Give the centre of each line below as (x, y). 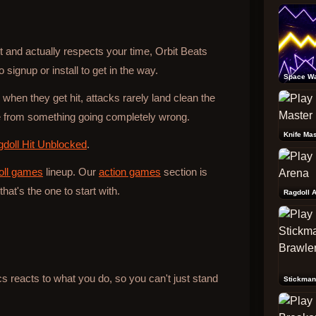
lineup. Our (71, 172)
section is (184, 172)
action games (130, 172)
